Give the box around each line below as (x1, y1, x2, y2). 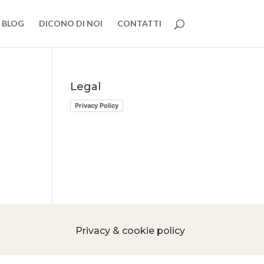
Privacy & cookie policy (75, 225, 185, 236)
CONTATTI (117, 18, 161, 28)
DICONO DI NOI (38, 18, 103, 28)
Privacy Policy (75, 101, 119, 110)
